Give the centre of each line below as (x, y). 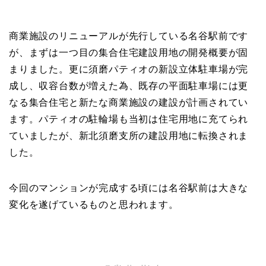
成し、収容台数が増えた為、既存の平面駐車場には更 (129, 85)
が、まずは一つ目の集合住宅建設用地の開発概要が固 (129, 52)
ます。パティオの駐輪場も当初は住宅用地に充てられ (129, 119)
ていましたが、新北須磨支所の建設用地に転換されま (129, 135)
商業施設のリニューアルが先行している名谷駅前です (129, 36)
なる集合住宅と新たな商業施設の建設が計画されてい (129, 102)
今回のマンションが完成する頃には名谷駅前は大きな (129, 188)
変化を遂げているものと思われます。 (94, 204)
